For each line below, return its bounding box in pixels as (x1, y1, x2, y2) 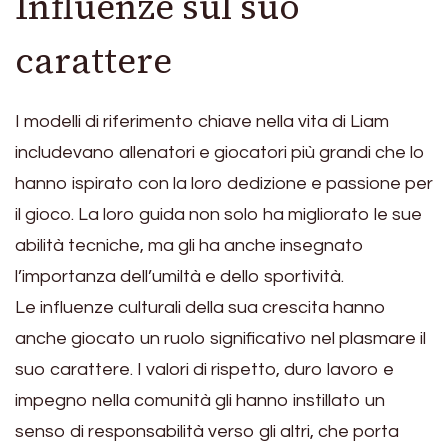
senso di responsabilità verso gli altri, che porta (15, 421, 399, 441)
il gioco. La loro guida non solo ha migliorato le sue (15, 204, 422, 224)
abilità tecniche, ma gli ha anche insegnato (15, 235, 364, 255)
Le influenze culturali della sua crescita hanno (15, 297, 386, 317)
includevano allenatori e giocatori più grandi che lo (15, 142, 425, 162)
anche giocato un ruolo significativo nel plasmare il (15, 328, 426, 348)
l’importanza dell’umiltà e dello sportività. (15, 266, 344, 286)
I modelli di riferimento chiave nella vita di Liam (15, 111, 389, 131)
